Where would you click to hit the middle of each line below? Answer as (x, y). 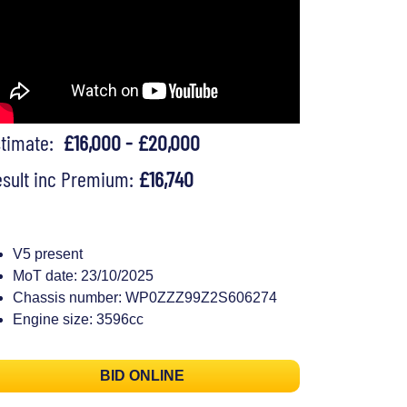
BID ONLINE (142, 376)
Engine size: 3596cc (78, 319)
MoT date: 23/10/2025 (83, 275)
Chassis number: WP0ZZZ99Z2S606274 (145, 297)
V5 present (48, 253)
